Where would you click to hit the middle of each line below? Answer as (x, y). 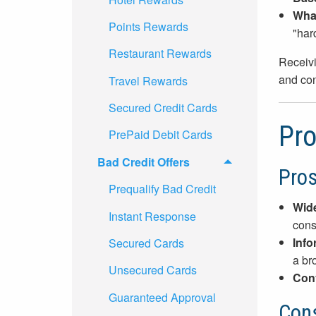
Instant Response (152, 216)
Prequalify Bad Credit (162, 189)
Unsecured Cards (153, 270)
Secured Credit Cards (163, 108)
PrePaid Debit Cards (160, 135)
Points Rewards (148, 26)
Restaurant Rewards (160, 54)
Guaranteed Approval (162, 297)
